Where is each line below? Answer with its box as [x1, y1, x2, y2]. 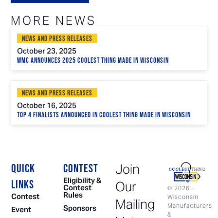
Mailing [115, 196, 155, 213]
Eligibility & [63, 176, 101, 185]
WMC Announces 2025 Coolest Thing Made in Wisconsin [17, 55, 169, 65]
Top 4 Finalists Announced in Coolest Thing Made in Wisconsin [17, 110, 191, 120]
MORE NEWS [11, 13, 97, 28]
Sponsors [63, 203, 96, 213]
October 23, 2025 [17, 43, 77, 59]
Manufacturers [167, 201, 212, 209]
